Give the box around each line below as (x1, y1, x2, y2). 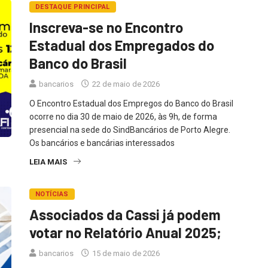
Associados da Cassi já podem (29, 205, 221, 223)
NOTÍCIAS (35, 190, 69, 198)
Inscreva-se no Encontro (29, 18, 183, 36)
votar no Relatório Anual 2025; (29, 223, 221, 241)
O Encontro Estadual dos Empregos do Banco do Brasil (29, 98, 233, 108)
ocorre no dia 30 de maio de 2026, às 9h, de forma (29, 111, 217, 121)
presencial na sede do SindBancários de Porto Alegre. (29, 124, 230, 135)
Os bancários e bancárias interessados (29, 138, 175, 148)
